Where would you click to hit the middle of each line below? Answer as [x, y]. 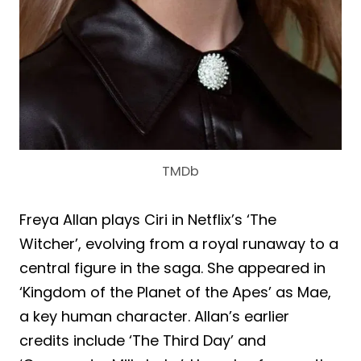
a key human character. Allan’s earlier [154, 316]
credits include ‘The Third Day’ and [143, 340]
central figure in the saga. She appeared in [172, 268]
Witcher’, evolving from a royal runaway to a [179, 243]
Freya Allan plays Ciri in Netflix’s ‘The [148, 219]
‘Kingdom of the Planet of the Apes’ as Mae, [175, 292]
